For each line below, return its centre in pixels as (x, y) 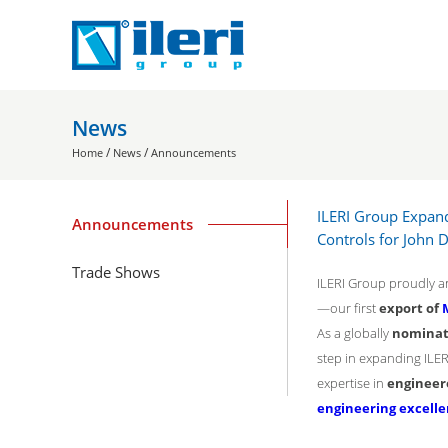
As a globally (354, 333)
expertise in (352, 383)
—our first (348, 308)
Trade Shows (116, 272)
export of (410, 308)
